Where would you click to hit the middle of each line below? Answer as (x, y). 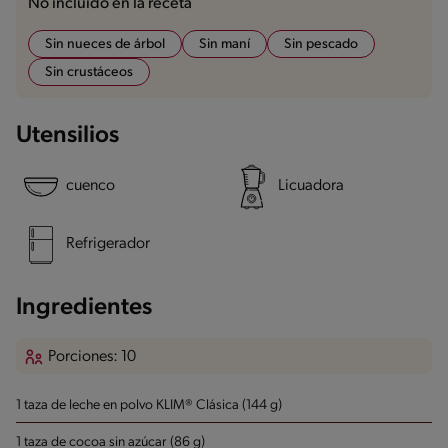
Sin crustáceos (89, 72)
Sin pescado (321, 44)
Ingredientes (84, 307)
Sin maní (224, 44)
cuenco (90, 186)
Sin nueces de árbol (105, 44)
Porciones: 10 (92, 357)
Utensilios (67, 135)
